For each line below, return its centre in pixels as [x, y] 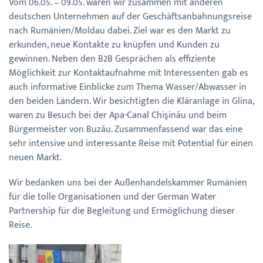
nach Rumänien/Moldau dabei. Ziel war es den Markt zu [120, 31]
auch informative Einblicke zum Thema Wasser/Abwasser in [128, 87]
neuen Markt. [35, 158]
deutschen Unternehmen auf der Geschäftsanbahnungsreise [130, 17]
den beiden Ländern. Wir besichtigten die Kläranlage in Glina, [131, 102]
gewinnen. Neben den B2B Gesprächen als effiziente [112, 59]
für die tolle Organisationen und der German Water [112, 197]
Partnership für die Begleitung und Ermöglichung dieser [122, 211]
